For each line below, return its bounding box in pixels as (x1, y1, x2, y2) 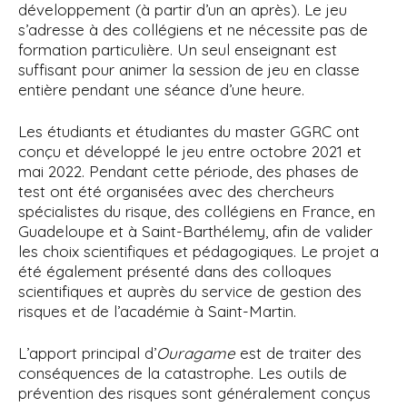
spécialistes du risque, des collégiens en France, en (18, 202, 375, 221)
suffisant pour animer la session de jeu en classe (18, 60, 360, 79)
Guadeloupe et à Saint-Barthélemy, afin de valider (18, 222, 372, 241)
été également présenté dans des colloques (18, 262, 332, 281)
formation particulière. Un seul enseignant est (18, 40, 337, 59)
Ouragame (156, 343, 235, 362)
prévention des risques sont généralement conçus (18, 383, 371, 402)
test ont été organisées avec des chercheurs (18, 182, 334, 201)
